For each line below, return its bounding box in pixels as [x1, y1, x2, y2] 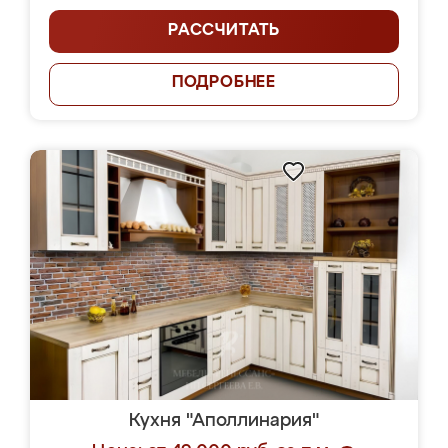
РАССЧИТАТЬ [168, 23, 280, 39]
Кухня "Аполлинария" [129, 412, 319, 430]
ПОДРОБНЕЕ [171, 75, 277, 91]
